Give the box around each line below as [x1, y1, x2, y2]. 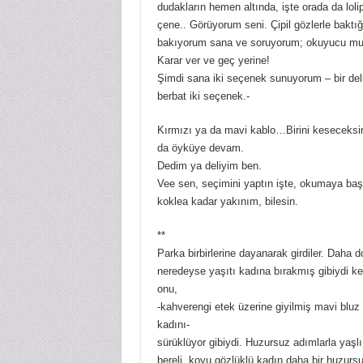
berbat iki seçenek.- [156, 90, 250, 103]
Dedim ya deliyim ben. [156, 160, 262, 173]
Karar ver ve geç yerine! [156, 54, 270, 67]
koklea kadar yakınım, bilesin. [156, 195, 298, 208]
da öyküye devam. [156, 142, 244, 155]
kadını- [156, 318, 190, 331]
